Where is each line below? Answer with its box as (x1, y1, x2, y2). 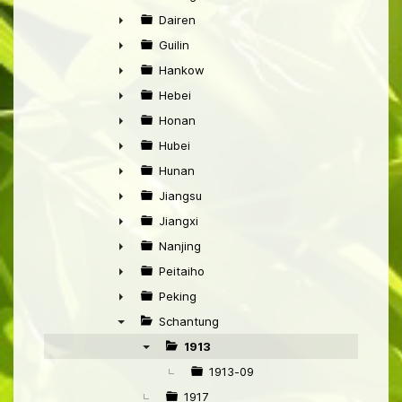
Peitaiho (159, 264, 205, 279)
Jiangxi (159, 214, 198, 229)
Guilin (159, 38, 189, 53)
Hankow (159, 63, 205, 78)
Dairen (159, 13, 196, 28)
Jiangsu (159, 188, 202, 204)
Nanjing (159, 239, 201, 254)
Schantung (159, 314, 219, 329)
